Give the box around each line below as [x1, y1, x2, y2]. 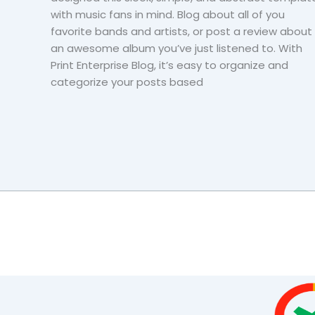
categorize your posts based [51, 75, 203, 90]
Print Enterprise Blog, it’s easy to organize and [51, 58, 288, 73]
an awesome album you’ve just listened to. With [51, 41, 302, 56]
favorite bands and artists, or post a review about [51, 24, 312, 39]
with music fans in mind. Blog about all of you [51, 7, 285, 22]
